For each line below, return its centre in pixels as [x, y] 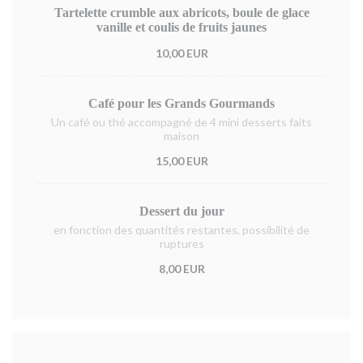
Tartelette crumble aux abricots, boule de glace [181, 13]
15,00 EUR [181, 161]
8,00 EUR [181, 269]
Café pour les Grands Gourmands [181, 103]
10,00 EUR [181, 53]
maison [181, 136]
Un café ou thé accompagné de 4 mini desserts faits [181, 122]
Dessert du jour [181, 211]
